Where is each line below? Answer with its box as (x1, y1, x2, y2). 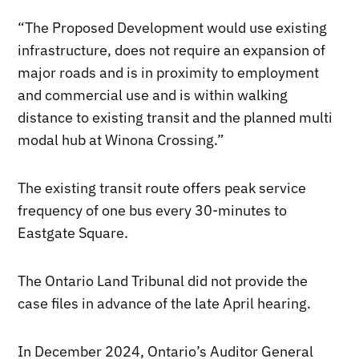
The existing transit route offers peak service (18, 178, 307, 197)
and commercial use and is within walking (18, 85, 288, 104)
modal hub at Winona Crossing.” (18, 130, 225, 149)
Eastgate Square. (18, 223, 129, 242)
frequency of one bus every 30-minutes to (18, 200, 288, 220)
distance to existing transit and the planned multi (18, 107, 333, 127)
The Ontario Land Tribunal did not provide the (18, 271, 309, 290)
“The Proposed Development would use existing (18, 18, 328, 37)
